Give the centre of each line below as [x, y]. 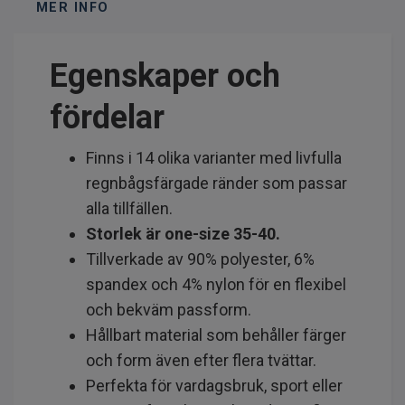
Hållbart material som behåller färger [216, 334]
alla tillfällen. [129, 208]
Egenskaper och [165, 75]
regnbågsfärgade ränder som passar [217, 183]
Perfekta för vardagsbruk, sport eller [214, 385]
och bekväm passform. [169, 309]
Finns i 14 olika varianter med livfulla [214, 157]
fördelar [107, 117]
